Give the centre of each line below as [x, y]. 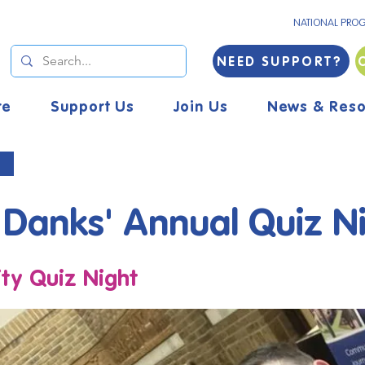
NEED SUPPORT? [279, 61]
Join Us [201, 106]
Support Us [93, 106]
